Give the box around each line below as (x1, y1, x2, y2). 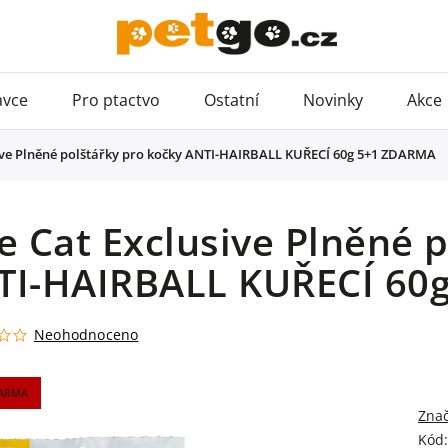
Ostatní (204, 89, 259, 111)
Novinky (303, 89, 363, 111)
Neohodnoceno (34, 325, 139, 344)
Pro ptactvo (72, 89, 160, 111)
